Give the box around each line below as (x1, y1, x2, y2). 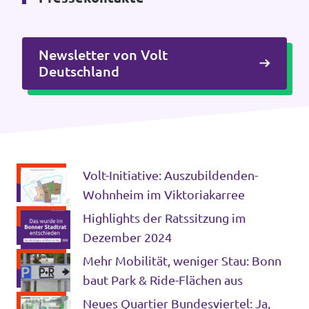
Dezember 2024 (83, 230, 172, 244)
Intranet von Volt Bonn (17, 57, 150, 71)
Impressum (17, 87, 80, 101)
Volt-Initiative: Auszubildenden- (83, 168, 258, 182)
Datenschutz (17, 117, 90, 130)
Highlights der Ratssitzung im (83, 211, 246, 225)
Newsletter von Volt (39, 47, 168, 63)
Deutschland (39, 63, 119, 79)
